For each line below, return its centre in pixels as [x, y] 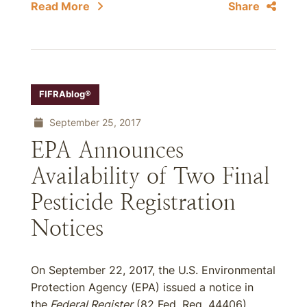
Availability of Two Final [150, 176]
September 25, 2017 [94, 122]
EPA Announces [107, 150]
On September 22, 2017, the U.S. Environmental [153, 270]
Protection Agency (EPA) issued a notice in [142, 287]
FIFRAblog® [65, 94]
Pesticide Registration [133, 202]
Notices [67, 228]
